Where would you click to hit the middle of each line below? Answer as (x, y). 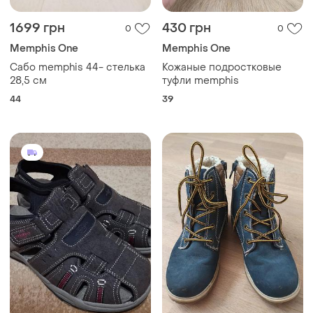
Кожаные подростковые (222, 68)
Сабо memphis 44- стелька (78, 68)
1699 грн (37, 29)
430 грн (187, 29)
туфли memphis (201, 81)
